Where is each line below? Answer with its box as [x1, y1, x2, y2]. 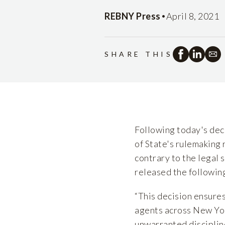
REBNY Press [104, 10, 161, 22]
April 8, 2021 [166, 10, 219, 22]
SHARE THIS [104, 50, 173, 59]
